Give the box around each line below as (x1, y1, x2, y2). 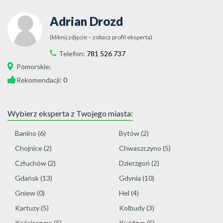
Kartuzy (15, 204, 39, 212)
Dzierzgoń (119, 159, 150, 167)
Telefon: (59, 49, 87, 58)
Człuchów (15, 159, 46, 167)
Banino (15, 129, 36, 137)
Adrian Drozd (50, 14, 123, 28)
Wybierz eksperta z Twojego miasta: (7, 109, 133, 118)
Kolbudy (119, 204, 145, 212)
